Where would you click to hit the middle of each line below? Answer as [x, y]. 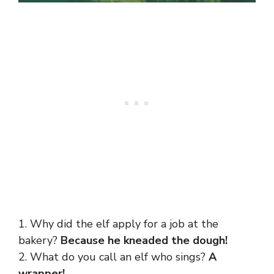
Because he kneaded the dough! [144, 240]
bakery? [39, 240]
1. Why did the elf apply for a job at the [118, 224]
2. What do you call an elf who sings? [113, 257]
